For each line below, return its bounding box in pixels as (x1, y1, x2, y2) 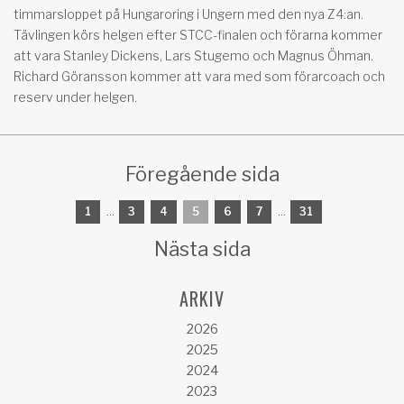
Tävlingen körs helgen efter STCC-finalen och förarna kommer (14, 26, 382, 42)
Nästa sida (153, 236, 251, 261)
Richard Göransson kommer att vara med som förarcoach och (14, 68, 385, 84)
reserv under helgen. (14, 88, 137, 105)
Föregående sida (124, 161, 280, 186)
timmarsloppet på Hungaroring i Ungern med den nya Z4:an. (14, 5, 363, 22)
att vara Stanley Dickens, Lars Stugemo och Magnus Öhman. (14, 47, 373, 63)
